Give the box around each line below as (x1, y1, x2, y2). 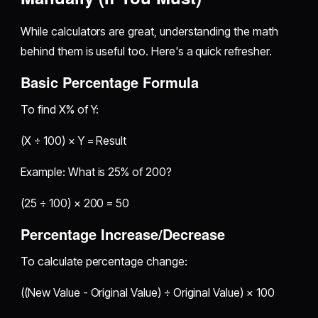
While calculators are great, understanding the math (21, 23, 278, 38)
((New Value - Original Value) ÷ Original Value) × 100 (21, 285, 275, 300)
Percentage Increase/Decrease (21, 223, 226, 244)
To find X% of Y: (21, 102, 99, 116)
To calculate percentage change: (21, 253, 187, 268)
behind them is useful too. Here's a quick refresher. (21, 43, 272, 58)
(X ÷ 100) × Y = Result (21, 133, 127, 148)
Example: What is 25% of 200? (21, 164, 172, 179)
